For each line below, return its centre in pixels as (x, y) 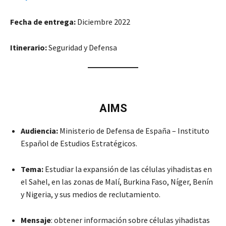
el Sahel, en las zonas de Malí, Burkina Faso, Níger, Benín (117, 181)
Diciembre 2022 (104, 21)
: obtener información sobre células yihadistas (130, 220)
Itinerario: (29, 47)
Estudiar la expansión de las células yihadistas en (128, 169)
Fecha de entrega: (44, 21)
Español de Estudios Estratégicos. (79, 143)
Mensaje (36, 220)
